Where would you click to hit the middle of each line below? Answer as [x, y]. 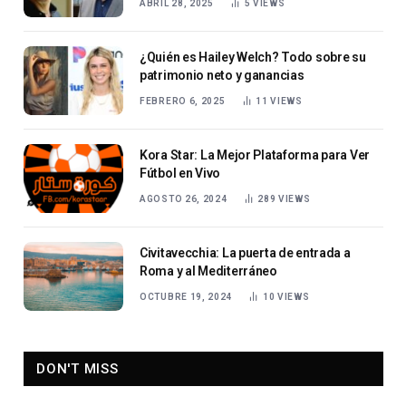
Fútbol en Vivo [180, 173]
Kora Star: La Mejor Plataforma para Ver [255, 155]
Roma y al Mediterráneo [208, 271]
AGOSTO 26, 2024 [184, 198]
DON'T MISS [77, 368]
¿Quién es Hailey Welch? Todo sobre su [253, 57]
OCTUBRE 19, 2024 [186, 296]
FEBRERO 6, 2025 [183, 101]
